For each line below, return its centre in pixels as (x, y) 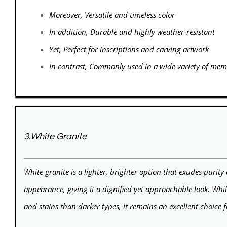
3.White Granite (55, 137)
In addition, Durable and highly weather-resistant (132, 32)
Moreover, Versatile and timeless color (112, 15)
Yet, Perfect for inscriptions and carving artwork (129, 49)
